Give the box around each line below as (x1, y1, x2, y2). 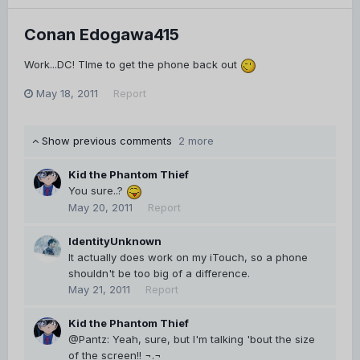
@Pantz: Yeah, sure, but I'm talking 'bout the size (68, 333, 315, 346)
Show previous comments (39, 134, 178, 148)
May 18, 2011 (36, 87, 98, 100)
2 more (178, 134, 214, 148)
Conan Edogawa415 (24, 25, 179, 45)
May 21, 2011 (68, 283, 130, 297)
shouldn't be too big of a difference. (68, 267, 250, 280)
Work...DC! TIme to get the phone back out (24, 58, 240, 72)
